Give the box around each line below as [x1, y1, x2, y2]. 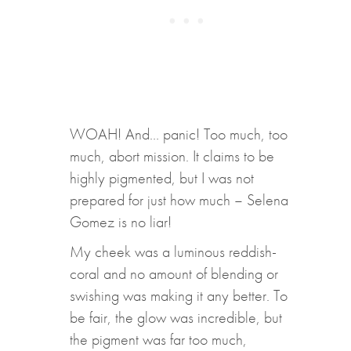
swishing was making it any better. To [69, 285, 288, 306]
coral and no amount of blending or [69, 263, 278, 284]
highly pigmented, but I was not [69, 168, 254, 189]
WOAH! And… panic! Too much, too [69, 124, 288, 145]
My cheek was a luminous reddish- [69, 241, 277, 262]
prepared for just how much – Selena [69, 190, 288, 211]
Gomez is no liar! [69, 212, 172, 233]
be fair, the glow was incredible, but [69, 307, 282, 328]
